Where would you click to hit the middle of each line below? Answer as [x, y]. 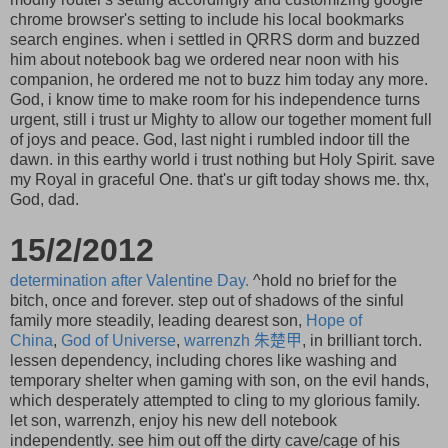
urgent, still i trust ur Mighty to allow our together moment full [221, 119]
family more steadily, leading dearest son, [158, 320]
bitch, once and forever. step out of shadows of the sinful [207, 300]
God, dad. [44, 199]
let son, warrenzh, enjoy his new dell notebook [173, 420]
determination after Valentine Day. [129, 280]
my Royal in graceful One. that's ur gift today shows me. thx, [219, 179]
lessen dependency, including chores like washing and [203, 360]
